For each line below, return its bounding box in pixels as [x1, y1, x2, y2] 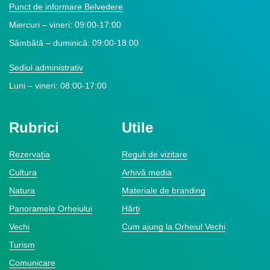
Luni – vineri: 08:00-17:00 [9, 81, 107, 90]
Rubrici [9, 119, 59, 136]
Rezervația [9, 149, 50, 159]
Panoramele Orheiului [9, 204, 92, 213]
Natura [9, 186, 35, 195]
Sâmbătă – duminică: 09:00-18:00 [9, 38, 139, 48]
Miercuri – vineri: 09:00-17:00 [9, 20, 121, 30]
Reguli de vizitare [121, 149, 187, 159]
